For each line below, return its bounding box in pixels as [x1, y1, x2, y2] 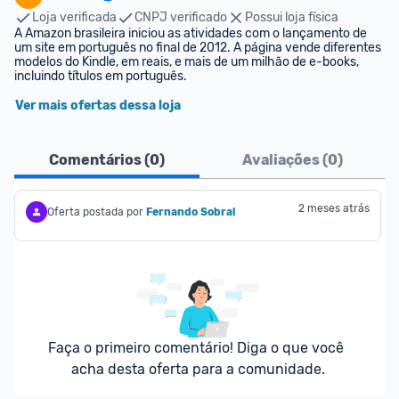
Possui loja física [245, 10, 338, 25]
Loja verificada [32, 10, 117, 25]
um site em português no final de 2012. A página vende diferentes [14, 40, 381, 55]
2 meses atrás [298, 202, 370, 215]
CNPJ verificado [134, 10, 227, 25]
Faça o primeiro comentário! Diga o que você [48, 339, 344, 356]
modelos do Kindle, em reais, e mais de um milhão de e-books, [14, 54, 359, 69]
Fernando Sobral [146, 206, 235, 218]
